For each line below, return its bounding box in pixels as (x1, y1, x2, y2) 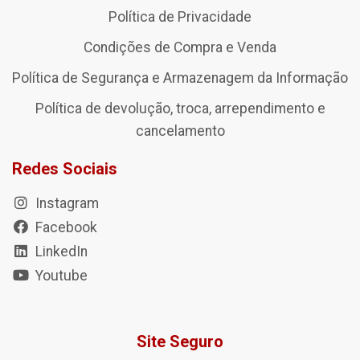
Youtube (32, 268, 88, 284)
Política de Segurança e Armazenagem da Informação (12, 70, 348, 87)
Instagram (32, 195, 99, 212)
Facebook (32, 219, 97, 236)
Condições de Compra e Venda (84, 39, 276, 56)
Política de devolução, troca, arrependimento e (35, 100, 325, 117)
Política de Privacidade (108, 9, 252, 26)
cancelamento (135, 123, 225, 140)
